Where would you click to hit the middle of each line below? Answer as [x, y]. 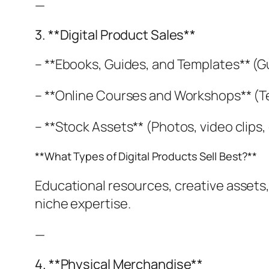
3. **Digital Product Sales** [116, 35]
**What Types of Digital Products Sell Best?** [146, 156]
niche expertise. [83, 204]
